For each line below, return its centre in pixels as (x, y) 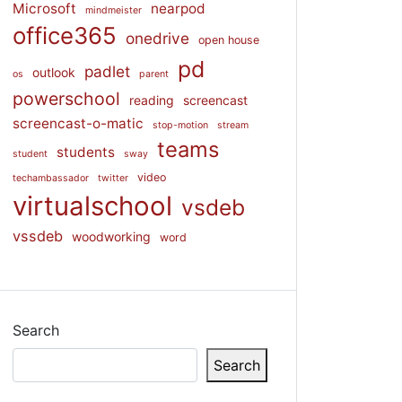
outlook (54, 72)
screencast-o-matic (78, 123)
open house (229, 40)
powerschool (66, 99)
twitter (113, 178)
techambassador (51, 178)
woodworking (111, 236)
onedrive (157, 38)
